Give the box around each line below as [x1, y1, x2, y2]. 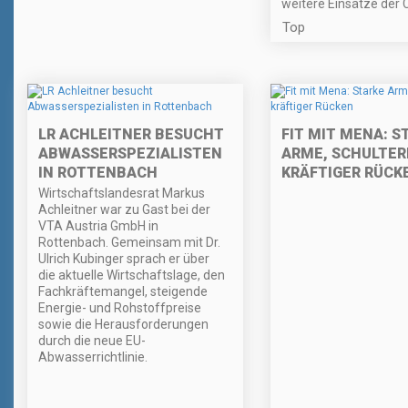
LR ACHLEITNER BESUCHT [38, 126, 224, 144]
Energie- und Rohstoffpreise [38, 301, 201, 316]
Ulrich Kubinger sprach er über [38, 251, 209, 267]
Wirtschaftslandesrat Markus [38, 186, 205, 201]
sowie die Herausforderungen [38, 317, 209, 332]
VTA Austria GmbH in [38, 219, 158, 234]
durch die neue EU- [38, 333, 146, 349]
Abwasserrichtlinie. [38, 350, 148, 365]
